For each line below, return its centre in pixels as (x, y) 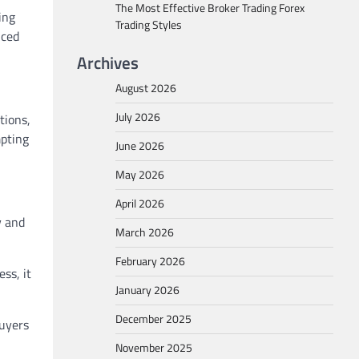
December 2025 (153, 319)
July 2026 (138, 117)
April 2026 (140, 204)
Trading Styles (149, 25)
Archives (108, 63)
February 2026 (150, 261)
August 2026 (146, 88)
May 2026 (140, 175)
